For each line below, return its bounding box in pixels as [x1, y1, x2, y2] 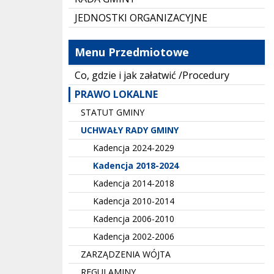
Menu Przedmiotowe [75, 45, 189, 59]
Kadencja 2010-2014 [93, 195, 174, 207]
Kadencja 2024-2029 [93, 142, 174, 154]
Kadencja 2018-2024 [93, 160, 179, 171]
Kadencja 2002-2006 [93, 231, 174, 242]
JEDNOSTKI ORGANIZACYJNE [75, 11, 207, 24]
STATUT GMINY [81, 106, 144, 118]
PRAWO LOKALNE [75, 87, 158, 101]
